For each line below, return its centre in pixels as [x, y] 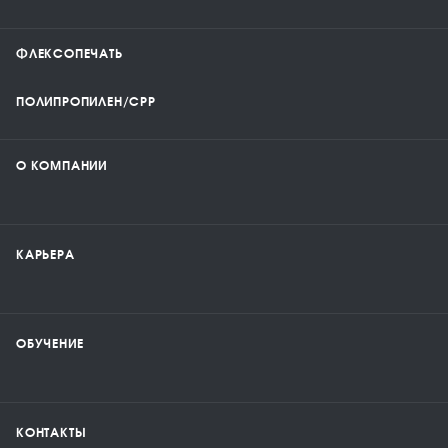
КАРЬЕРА [45, 255]
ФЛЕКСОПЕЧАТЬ [69, 54]
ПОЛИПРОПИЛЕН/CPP [86, 102]
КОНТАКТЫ [51, 433]
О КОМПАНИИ [61, 166]
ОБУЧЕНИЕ [50, 344]
